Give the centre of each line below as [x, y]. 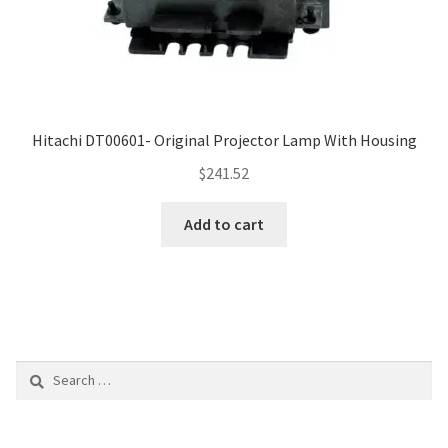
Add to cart [224, 224]
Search [36, 370]
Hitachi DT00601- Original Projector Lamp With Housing [224, 139]
